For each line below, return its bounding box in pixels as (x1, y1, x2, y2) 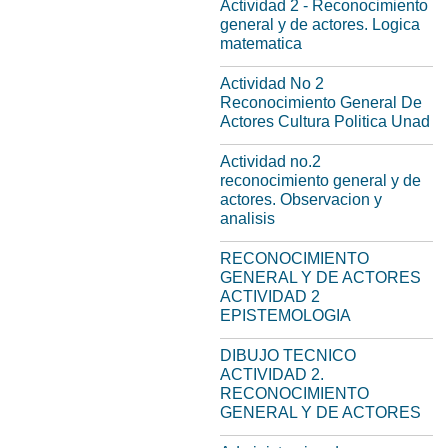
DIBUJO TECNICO (220, 347, 356, 364)
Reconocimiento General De (220, 94, 422, 111)
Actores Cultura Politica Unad (220, 113, 430, 130)
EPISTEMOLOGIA (220, 307, 351, 324)
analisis (220, 210, 275, 227)
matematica (220, 35, 302, 52)
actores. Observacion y (220, 191, 382, 208)
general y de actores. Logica (220, 16, 420, 33)
